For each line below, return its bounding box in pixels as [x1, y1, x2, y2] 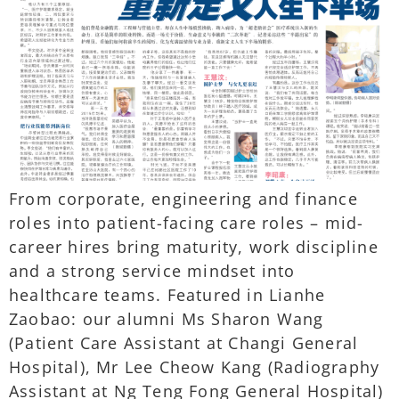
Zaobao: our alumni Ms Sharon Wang [9, 307, 324, 330]
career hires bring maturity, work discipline [9, 235, 379, 257]
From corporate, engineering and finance [9, 187, 358, 209]
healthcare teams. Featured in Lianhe [9, 283, 326, 305]
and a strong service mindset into [9, 259, 296, 281]
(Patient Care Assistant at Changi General [9, 331, 359, 354]
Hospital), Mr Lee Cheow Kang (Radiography [9, 355, 380, 378]
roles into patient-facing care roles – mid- [9, 211, 364, 233]
